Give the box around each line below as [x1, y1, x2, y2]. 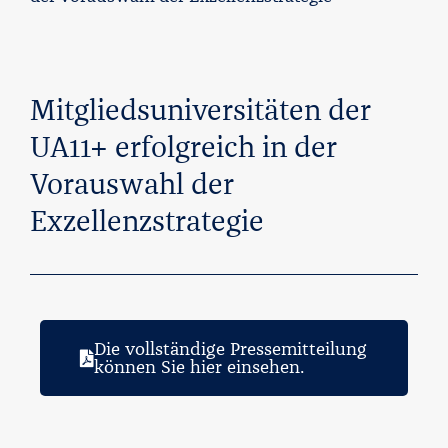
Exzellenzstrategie [30, 202, 264, 240]
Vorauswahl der [30, 165, 234, 203]
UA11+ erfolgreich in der [30, 128, 337, 166]
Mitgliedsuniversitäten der [30, 91, 371, 129]
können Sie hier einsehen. [94, 356, 304, 379]
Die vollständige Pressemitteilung [94, 338, 367, 361]
